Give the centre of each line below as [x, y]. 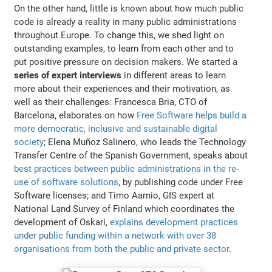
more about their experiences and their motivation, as [122, 89]
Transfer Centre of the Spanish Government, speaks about [131, 156]
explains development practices [174, 223]
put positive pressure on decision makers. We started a [126, 62]
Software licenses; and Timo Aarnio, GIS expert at [114, 196]
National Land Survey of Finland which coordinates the [124, 209]
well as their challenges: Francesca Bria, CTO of [111, 102]
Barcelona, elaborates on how [76, 116]
